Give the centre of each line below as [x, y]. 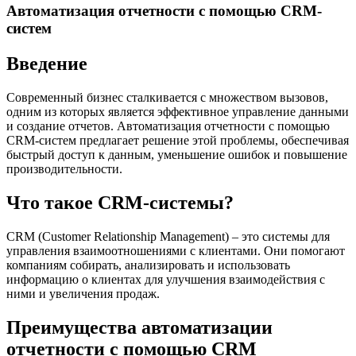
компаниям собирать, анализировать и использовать [148, 265]
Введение [47, 64]
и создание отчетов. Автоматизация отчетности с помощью [168, 126]
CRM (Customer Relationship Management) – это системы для [168, 236]
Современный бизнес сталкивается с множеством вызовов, [167, 98]
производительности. [64, 169]
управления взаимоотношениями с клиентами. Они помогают [176, 250]
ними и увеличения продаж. [83, 293]
